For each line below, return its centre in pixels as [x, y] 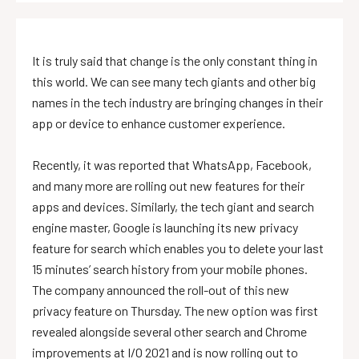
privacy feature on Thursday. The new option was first [175, 310]
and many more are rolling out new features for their [168, 185]
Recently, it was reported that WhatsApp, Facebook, [172, 164]
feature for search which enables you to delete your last [178, 248]
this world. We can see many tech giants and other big [174, 81]
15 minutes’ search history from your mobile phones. [170, 268]
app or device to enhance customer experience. [159, 123]
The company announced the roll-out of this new [161, 289]
